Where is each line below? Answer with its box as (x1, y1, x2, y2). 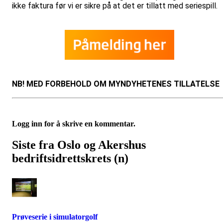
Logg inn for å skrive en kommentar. (12, 119, 135, 128)
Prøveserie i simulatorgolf (12, 213, 98, 222)
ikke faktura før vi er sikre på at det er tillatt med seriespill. (12, 1, 218, 10)
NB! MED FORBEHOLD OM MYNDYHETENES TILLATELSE (12, 79, 220, 89)
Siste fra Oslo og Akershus (12, 138, 146, 151)
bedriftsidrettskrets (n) (12, 151, 128, 165)
